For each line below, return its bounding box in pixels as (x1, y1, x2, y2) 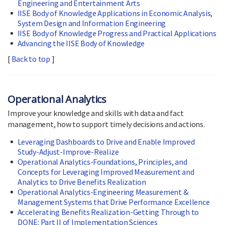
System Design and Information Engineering (18, 18, 166, 29)
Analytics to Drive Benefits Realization (18, 177, 146, 187)
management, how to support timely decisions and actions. (8, 119, 205, 130)
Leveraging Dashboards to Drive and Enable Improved (17, 137, 195, 147)
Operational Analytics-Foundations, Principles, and (17, 157, 187, 167)
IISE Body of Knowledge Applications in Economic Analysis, (17, 8, 213, 19)
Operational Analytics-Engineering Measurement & (17, 187, 188, 197)
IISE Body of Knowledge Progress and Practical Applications (17, 28, 216, 39)
